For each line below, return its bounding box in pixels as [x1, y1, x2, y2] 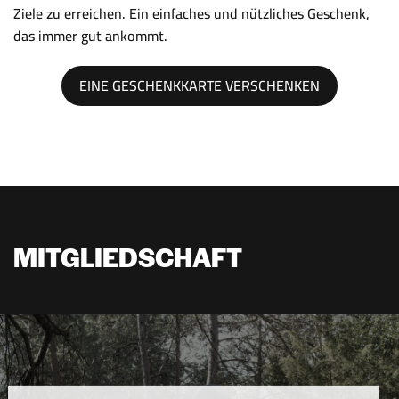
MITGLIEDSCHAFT [13, 238, 242, 275]
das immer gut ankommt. [13, 22, 167, 50]
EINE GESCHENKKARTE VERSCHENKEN [79, 71, 320, 99]
